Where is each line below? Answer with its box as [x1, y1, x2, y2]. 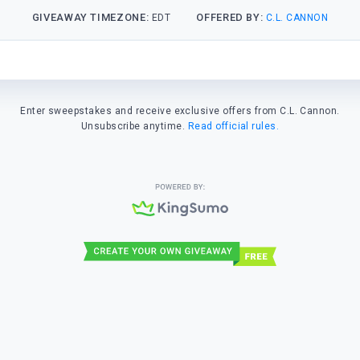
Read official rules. [187, 121, 280, 132]
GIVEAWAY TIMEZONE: [31, 11, 152, 23]
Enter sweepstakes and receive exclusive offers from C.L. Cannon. [20, 105, 340, 117]
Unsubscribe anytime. [80, 121, 188, 132]
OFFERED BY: [196, 11, 267, 23]
